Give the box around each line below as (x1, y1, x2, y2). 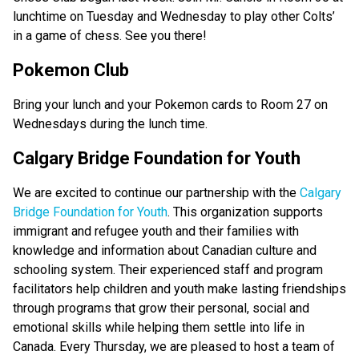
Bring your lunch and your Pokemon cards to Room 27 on (13, 97, 328, 113)
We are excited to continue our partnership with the (13, 185, 296, 201)
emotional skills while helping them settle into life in (13, 320, 305, 336)
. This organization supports (167, 204, 323, 220)
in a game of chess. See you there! (13, 28, 210, 44)
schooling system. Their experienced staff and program (13, 262, 323, 278)
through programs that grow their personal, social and (13, 301, 309, 317)
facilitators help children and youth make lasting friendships (13, 281, 346, 297)
